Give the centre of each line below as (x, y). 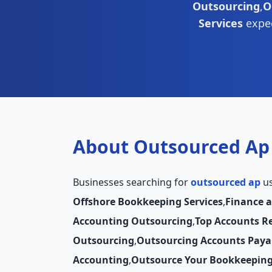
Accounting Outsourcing (133, 221)
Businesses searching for (132, 182)
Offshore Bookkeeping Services (148, 202)
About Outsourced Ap (171, 147)
